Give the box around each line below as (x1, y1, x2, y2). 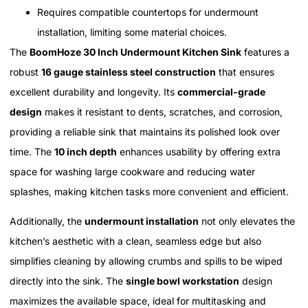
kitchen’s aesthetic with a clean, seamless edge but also (10, 235, 261, 247)
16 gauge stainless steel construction (41, 65, 216, 78)
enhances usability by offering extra (117, 145, 280, 157)
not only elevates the (199, 215, 295, 228)
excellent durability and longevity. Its (10, 85, 177, 98)
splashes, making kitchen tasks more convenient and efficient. (10, 185, 289, 197)
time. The (10, 145, 54, 157)
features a (241, 45, 289, 58)
